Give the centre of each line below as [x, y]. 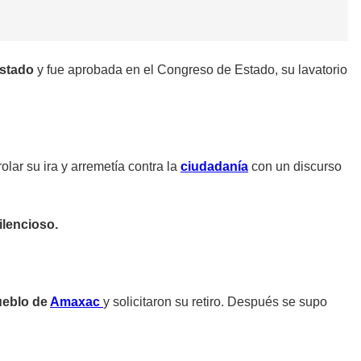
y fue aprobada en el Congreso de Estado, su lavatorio [191, 69]
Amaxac [77, 301]
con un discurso [295, 166]
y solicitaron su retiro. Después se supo [215, 301]
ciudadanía [214, 166]
